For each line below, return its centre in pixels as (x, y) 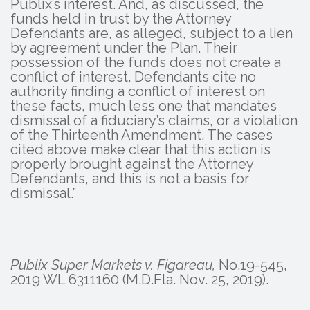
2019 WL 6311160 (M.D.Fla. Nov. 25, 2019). (139, 280)
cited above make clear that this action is (140, 149)
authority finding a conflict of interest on (138, 91)
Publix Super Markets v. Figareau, (113, 265)
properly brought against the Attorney (132, 164)
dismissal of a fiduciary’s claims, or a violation (154, 120)
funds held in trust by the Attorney (121, 18)
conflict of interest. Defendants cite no (133, 76)
